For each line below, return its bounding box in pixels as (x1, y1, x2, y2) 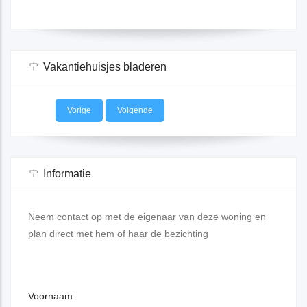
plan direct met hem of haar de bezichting (28, 228, 208, 240)
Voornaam (28, 291, 73, 302)
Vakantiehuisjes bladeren (43, 61, 167, 73)
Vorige (67, 106, 91, 116)
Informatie (43, 168, 91, 180)
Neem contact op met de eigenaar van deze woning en (28, 211, 266, 223)
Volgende (117, 106, 153, 116)
